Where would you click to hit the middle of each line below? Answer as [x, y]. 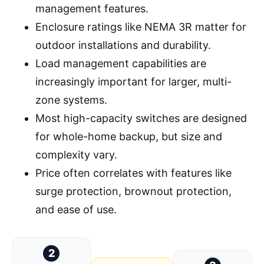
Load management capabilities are [121, 63]
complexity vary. [76, 154]
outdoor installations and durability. [123, 45]
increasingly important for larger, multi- [133, 81]
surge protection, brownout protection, [133, 191]
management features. [92, 8]
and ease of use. [76, 209]
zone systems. [71, 100]
